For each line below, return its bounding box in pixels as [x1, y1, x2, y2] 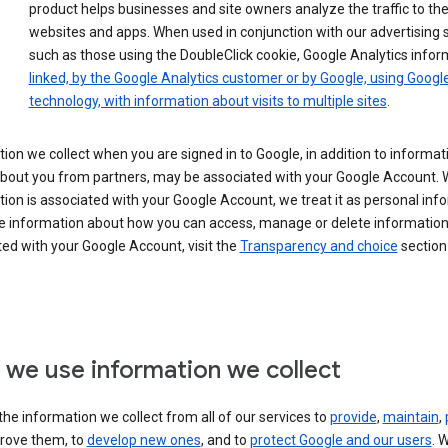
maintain [382, 409, 439, 426]
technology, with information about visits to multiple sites [28, 93, 387, 110]
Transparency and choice [239, 238, 398, 255]
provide [329, 409, 377, 426]
